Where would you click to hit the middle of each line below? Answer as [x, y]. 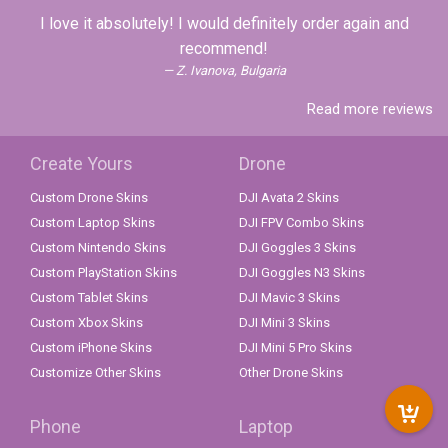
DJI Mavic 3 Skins [289, 298]
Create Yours [81, 164]
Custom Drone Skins [89, 198]
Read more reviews [370, 109]
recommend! [224, 49]
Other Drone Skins [291, 373]
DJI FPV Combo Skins [301, 223]
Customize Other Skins [95, 373]
